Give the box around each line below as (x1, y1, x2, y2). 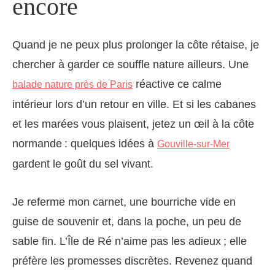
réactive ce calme (133, 78, 222, 91)
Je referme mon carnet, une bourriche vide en (12, 196, 236, 209)
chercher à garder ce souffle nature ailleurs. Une (12, 58, 249, 71)
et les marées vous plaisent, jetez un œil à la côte (12, 118, 254, 131)
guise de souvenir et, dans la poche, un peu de (12, 215, 241, 228)
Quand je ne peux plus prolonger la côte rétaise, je (12, 39, 259, 52)
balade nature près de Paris (12, 79, 133, 90)
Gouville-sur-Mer (157, 139, 230, 150)
